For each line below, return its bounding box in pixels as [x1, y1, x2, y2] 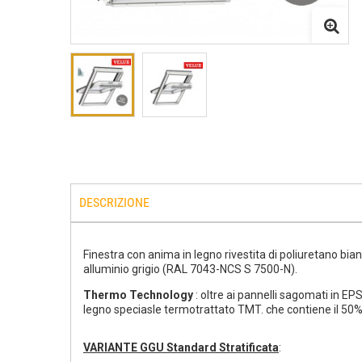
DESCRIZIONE [79, 195, 149, 210]
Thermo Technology [83, 288, 196, 301]
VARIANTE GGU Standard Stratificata [83, 341, 279, 354]
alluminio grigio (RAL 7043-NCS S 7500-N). [83, 263, 297, 276]
